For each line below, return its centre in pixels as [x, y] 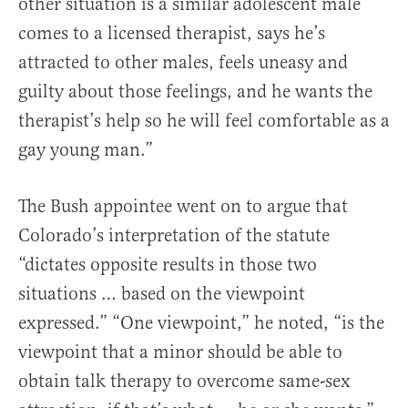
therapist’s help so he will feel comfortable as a [204, 121]
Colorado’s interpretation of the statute [174, 236]
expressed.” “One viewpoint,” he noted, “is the [201, 323]
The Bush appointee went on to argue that [183, 207]
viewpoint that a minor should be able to [180, 352]
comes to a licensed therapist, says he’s [172, 34]
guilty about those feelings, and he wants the [195, 92]
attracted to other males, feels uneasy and [183, 63]
